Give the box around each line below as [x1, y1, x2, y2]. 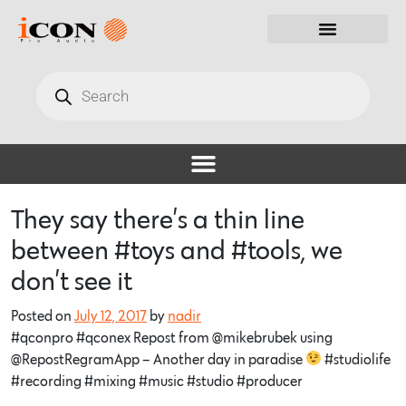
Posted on [11, 308, 74, 324]
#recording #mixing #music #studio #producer [11, 373, 303, 389]
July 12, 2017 [74, 308, 147, 324]
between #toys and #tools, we [11, 237, 343, 265]
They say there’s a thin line [11, 207, 304, 234]
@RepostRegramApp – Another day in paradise [11, 352, 305, 367]
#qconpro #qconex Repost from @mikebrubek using [11, 330, 333, 345]
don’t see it [11, 268, 132, 295]
